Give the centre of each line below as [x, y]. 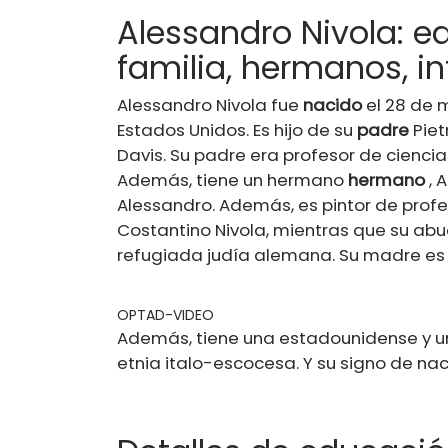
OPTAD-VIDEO [165, 314]
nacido [332, 104]
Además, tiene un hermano [232, 179]
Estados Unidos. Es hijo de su [237, 129]
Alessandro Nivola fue [210, 104]
